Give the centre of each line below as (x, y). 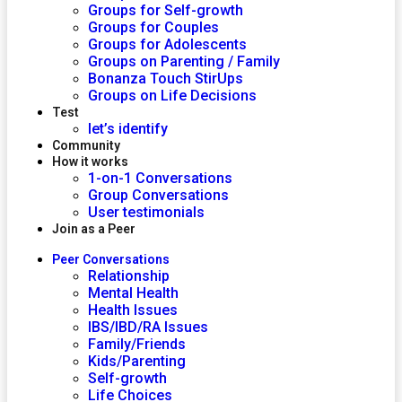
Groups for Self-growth (166, 10)
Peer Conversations (111, 259)
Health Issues (133, 310)
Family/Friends (137, 344)
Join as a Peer (94, 229)
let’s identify (128, 129)
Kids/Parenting (137, 361)
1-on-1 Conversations (160, 178)
